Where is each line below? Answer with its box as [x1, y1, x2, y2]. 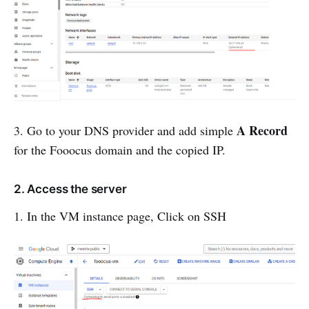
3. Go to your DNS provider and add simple [14, 121, 237, 139]
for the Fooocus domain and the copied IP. [14, 141, 226, 158]
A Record [237, 121, 288, 139]
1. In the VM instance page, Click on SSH [14, 207, 226, 224]
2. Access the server [14, 181, 127, 196]
